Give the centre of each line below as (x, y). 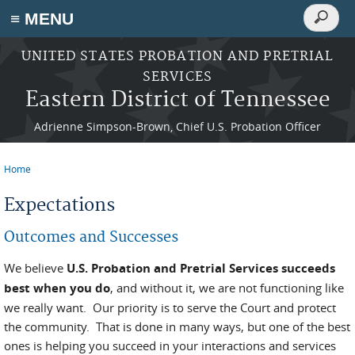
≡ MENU (42, 19)
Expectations (59, 205)
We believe (35, 268)
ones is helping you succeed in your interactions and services (170, 345)
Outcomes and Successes (91, 237)
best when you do (57, 288)
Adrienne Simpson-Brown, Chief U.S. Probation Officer (177, 126)
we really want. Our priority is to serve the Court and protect (170, 307)
